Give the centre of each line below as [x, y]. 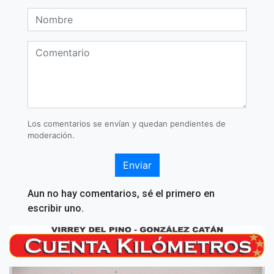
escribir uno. [56, 208]
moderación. [51, 135]
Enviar [137, 165]
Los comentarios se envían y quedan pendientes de [127, 123]
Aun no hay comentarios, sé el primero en [121, 193]
